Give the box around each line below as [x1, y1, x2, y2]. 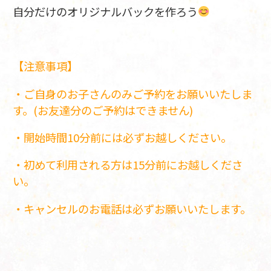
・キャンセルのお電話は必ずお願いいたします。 [12, 200, 251, 217]
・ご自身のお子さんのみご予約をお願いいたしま [12, 85, 252, 102]
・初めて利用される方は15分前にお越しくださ [12, 157, 243, 173]
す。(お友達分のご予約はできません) [12, 102, 193, 118]
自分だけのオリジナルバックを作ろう [12, 3, 198, 19]
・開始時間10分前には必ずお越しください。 [12, 129, 232, 146]
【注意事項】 [12, 58, 78, 74]
